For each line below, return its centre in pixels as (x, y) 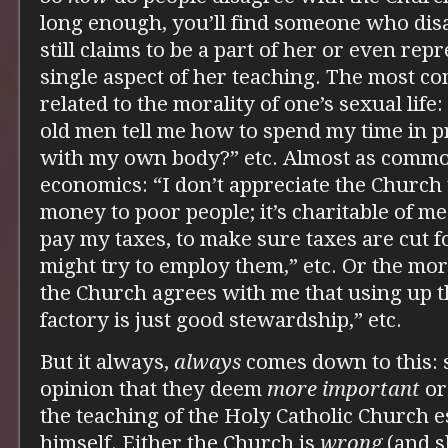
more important (343, 388)
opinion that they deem (153, 388)
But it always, (107, 361)
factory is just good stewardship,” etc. (221, 319)
